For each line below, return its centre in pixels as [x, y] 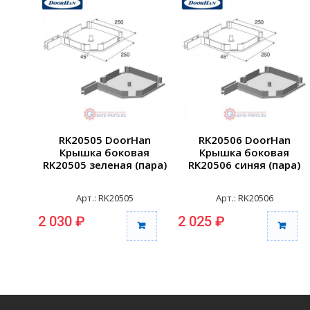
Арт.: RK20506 [244, 198]
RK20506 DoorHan [244, 139]
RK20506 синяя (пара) [245, 164]
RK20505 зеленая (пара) [104, 164]
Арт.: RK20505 [104, 198]
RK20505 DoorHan [104, 139]
